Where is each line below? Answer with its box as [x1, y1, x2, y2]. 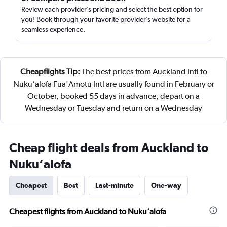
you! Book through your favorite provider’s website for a [21, 15, 191, 23]
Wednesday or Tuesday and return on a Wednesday [25, 103, 202, 113]
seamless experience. [21, 25, 85, 33]
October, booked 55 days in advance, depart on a [27, 91, 200, 101]
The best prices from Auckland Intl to [80, 67, 207, 77]
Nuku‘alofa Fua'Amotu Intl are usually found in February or [13, 79, 214, 89]
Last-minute [95, 181, 134, 190]
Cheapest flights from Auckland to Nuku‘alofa [9, 207, 166, 216]
